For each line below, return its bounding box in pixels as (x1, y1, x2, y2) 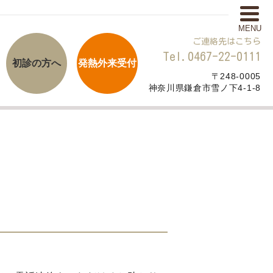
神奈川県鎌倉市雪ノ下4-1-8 (148, 83, 261, 93)
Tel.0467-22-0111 (163, 50, 261, 62)
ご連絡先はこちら (193, 37, 261, 46)
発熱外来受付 (77, 58, 136, 68)
